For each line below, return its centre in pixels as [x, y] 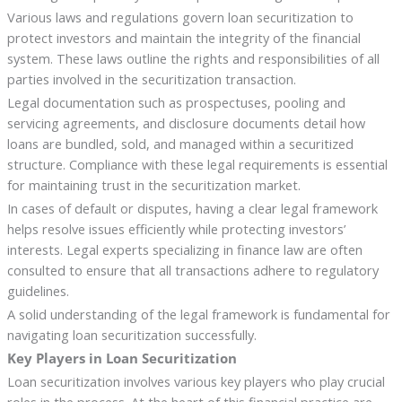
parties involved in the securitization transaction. [151, 79]
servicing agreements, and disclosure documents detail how [186, 123]
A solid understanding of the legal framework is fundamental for [198, 314]
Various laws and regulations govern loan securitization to [180, 17]
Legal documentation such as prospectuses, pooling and [176, 103]
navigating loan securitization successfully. [131, 334]
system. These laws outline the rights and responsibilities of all [193, 59]
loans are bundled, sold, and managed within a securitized [180, 144]
